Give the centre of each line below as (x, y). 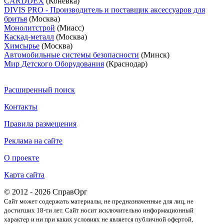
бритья (15, 19)
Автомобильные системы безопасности (71, 55)
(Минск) (154, 55)
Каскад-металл (29, 37)
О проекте (21, 158)
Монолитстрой (29, 28)
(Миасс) (69, 28)
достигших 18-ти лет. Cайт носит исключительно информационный (99, 210)
